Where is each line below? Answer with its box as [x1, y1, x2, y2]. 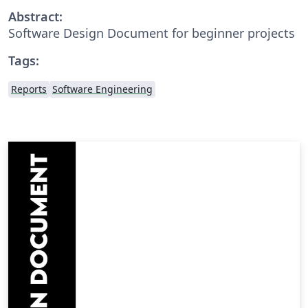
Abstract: [8, 8, 63, 25]
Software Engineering [52, 82, 153, 96]
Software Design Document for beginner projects [8, 24, 295, 41]
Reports [11, 82, 47, 96]
